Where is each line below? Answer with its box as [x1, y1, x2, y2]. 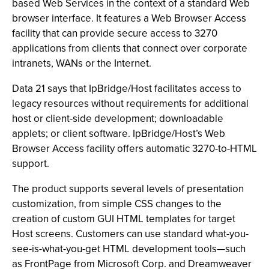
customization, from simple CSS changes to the [12, 196, 222, 211]
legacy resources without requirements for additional [12, 96, 249, 111]
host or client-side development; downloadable [12, 111, 223, 126]
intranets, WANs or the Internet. [12, 56, 151, 71]
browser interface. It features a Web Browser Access [12, 11, 246, 26]
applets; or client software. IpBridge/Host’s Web [12, 126, 225, 141]
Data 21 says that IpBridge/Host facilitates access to [12, 81, 241, 96]
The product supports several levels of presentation [12, 181, 244, 196]
